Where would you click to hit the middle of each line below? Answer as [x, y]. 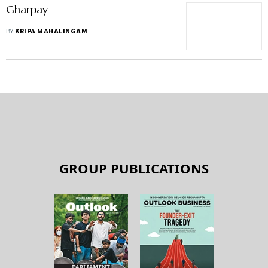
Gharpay [27, 9]
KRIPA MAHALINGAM [51, 31]
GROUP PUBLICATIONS [134, 168]
